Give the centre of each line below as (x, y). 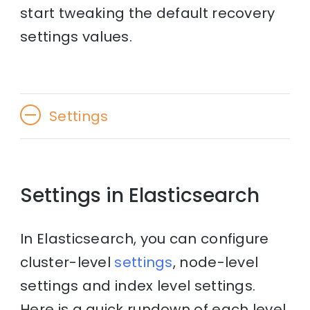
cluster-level (67, 262)
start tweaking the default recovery (148, 13)
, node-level (216, 262)
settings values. (76, 37)
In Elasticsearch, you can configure (145, 238)
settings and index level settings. (138, 285)
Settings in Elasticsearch (140, 196)
